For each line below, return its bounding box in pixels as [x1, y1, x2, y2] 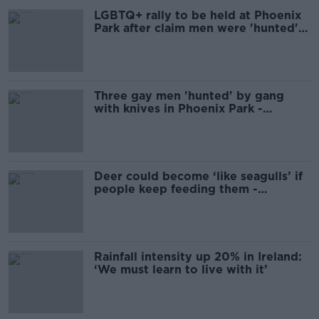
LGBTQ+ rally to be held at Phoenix [94, 9, 301, 22]
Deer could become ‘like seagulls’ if [94, 169, 303, 183]
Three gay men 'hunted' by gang [94, 89, 284, 103]
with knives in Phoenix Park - [94, 102, 263, 115]
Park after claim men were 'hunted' [94, 21, 298, 35]
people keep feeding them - [94, 182, 258, 196]
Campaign [94, 195, 152, 209]
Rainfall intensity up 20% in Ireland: [94, 250, 302, 263]
